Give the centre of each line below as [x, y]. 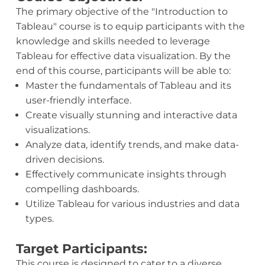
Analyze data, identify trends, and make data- [132, 145]
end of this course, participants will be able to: [123, 71]
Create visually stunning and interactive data [131, 115]
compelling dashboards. [82, 189]
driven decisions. [64, 160]
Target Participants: [81, 249]
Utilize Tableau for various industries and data [132, 204]
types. [39, 219]
